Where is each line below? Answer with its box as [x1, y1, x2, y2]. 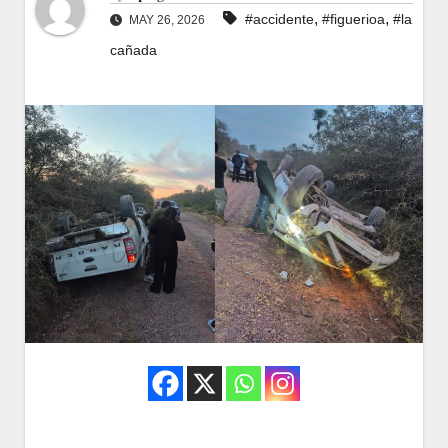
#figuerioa [322, 11, 385, 28]
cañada [110, 42, 157, 59]
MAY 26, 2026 [126, 13, 205, 28]
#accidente [245, 11, 314, 28]
